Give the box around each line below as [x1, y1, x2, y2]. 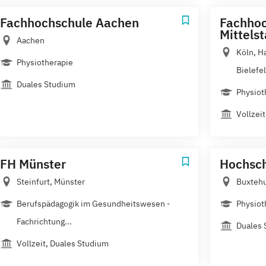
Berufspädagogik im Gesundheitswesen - [17, 198, 170, 209]
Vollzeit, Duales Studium [17, 237, 109, 249]
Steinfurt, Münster [17, 176, 85, 187]
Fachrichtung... [17, 216, 72, 227]
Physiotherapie [17, 56, 75, 68]
